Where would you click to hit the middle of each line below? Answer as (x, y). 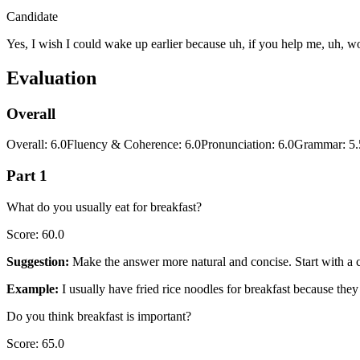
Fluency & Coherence (123, 145)
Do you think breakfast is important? (99, 316)
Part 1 (27, 175)
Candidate (32, 16)
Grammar (318, 145)
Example (31, 288)
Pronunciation (236, 145)
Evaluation (51, 78)
